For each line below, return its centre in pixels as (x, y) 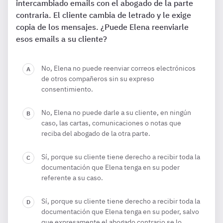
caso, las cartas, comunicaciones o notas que (111, 123)
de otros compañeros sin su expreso (98, 79)
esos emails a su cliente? (61, 39)
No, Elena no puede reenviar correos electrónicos (118, 68)
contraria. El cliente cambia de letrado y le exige (104, 15)
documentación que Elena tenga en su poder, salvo (120, 212)
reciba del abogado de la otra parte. (96, 133)
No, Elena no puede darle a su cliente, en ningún (116, 112)
